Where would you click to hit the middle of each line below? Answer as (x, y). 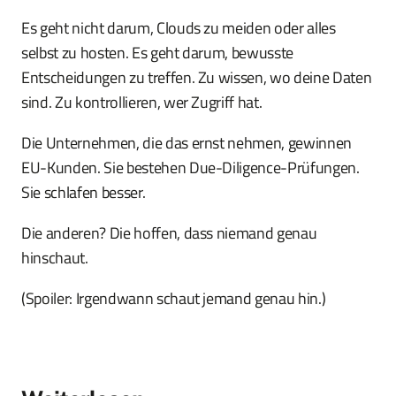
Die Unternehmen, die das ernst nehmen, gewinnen (187, 143)
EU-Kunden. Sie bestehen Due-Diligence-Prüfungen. (190, 168)
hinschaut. (55, 258)
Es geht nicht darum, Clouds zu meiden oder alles (179, 28)
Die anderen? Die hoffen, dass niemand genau (169, 233)
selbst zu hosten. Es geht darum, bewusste (158, 53)
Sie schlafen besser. (84, 193)
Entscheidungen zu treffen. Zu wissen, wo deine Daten (197, 78)
